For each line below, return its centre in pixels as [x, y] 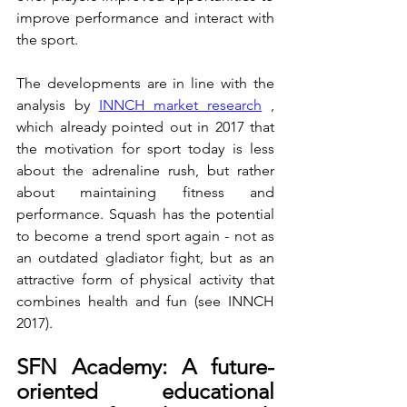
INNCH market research [180, 105]
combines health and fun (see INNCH [145, 302]
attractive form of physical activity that [145, 280]
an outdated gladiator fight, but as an [145, 258]
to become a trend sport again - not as [145, 236]
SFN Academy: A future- [145, 367]
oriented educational [145, 392]
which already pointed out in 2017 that [145, 127]
